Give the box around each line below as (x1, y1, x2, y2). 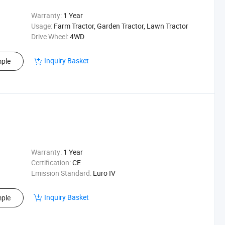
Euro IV (92, 168, 116, 178)
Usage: (31, 21, 52, 31)
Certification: (31, 158, 71, 167)
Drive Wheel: (31, 32, 68, 41)
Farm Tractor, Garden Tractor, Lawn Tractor (53, 21, 188, 31)
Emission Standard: (31, 168, 91, 178)
